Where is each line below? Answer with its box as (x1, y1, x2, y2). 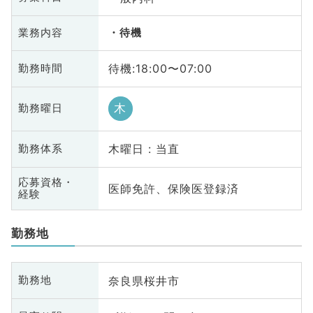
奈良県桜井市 (108, 273, 180, 288)
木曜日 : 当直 (108, 142, 180, 156)
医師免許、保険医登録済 (108, 182, 239, 196)
